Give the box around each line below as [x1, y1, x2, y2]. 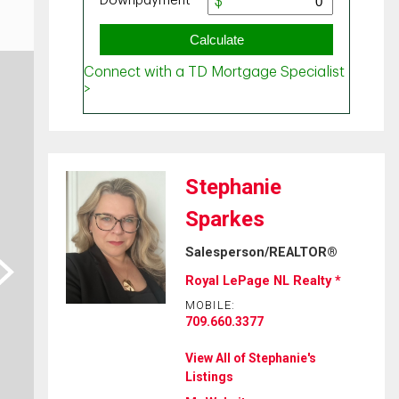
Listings [184, 369, 233, 384]
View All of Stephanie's [184, 350, 316, 365]
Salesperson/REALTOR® [184, 243, 338, 260]
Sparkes [184, 206, 265, 232]
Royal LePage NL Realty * [184, 273, 341, 289]
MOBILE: [184, 298, 236, 313]
